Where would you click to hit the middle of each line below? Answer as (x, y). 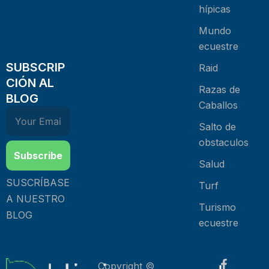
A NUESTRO (35, 198)
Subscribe (38, 155)
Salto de (217, 126)
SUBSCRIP (35, 67)
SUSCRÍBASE (38, 182)
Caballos (218, 105)
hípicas (215, 9)
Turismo (217, 207)
